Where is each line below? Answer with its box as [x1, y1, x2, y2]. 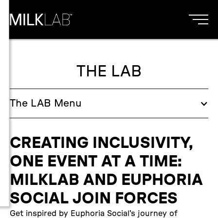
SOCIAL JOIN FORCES [10, 191, 178, 207]
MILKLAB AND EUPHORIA [10, 172, 203, 188]
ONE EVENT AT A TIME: [10, 154, 182, 170]
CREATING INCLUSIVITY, [10, 135, 193, 151]
